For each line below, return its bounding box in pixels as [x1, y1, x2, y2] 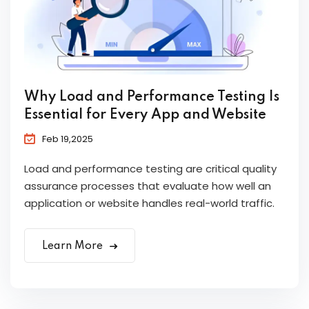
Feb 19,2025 [42, 132, 93, 146]
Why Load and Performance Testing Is [24, 90, 279, 105]
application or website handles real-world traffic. [24, 196, 275, 211]
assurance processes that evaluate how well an [24, 179, 271, 194]
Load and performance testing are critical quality [24, 161, 277, 177]
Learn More [42, 241, 106, 252]
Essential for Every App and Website [24, 108, 266, 123]
